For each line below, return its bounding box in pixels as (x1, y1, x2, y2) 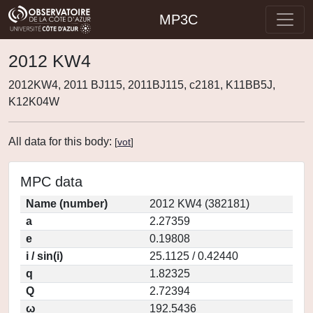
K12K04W (8, 96, 59, 108)
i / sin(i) (26, 250, 63, 262)
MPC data (20, 174, 82, 189)
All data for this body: (8, 136, 115, 147)
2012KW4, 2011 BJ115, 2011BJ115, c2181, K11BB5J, (8, 79, 275, 91)
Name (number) (26, 198, 108, 210)
